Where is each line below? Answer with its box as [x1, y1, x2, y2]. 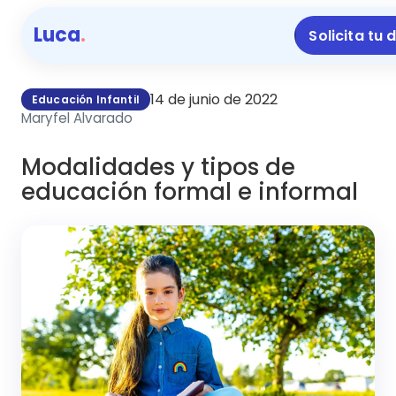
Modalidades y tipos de [21, 151, 295, 184]
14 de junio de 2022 [149, 89, 278, 110]
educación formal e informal [21, 176, 358, 209]
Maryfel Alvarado [21, 109, 133, 128]
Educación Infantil [32, 91, 140, 107]
